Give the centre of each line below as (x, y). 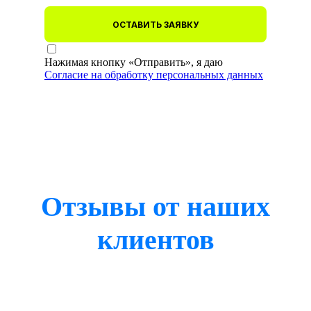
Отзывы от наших (155, 207)
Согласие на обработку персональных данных (154, 75)
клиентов (155, 240)
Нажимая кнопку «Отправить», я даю (134, 62)
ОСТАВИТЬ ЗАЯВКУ (155, 24)
